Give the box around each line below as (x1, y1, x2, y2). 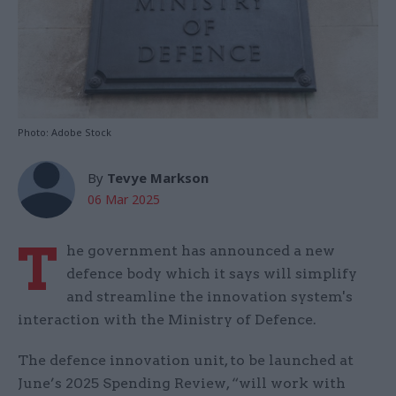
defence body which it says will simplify (66, 265, 357, 283)
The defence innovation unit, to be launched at (18, 352, 354, 369)
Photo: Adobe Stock (18, 126, 111, 140)
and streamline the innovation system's (66, 288, 353, 306)
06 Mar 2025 (88, 191, 160, 209)
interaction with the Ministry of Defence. (18, 311, 316, 329)
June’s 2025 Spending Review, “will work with (18, 375, 346, 392)
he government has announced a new (66, 242, 335, 260)
